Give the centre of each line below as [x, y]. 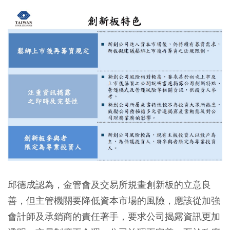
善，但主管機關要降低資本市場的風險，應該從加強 [114, 200]
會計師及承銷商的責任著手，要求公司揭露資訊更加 [114, 216]
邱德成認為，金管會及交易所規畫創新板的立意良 [109, 184]
